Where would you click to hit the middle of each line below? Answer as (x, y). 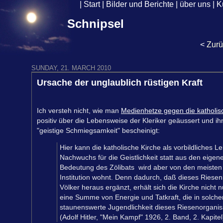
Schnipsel (96, 24)
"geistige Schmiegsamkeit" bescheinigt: (98, 130)
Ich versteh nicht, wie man (79, 110)
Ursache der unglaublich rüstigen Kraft (120, 83)
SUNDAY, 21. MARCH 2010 (71, 68)
